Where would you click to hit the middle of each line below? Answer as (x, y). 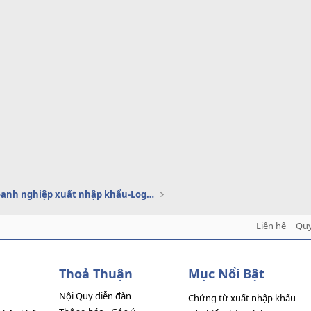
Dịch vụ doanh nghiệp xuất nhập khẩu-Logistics (151, 194)
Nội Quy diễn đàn (95, 296)
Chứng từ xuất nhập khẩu (242, 298)
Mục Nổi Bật (226, 274)
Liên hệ (271, 226)
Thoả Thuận (96, 274)
